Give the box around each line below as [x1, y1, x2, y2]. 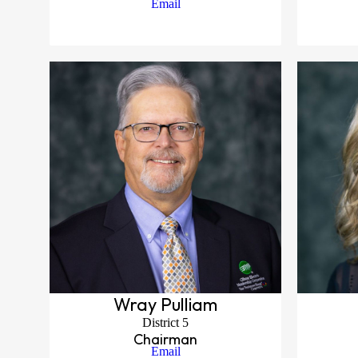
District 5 [142, 316, 189, 329]
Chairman [133, 330, 197, 348]
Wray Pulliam [113, 293, 217, 316]
